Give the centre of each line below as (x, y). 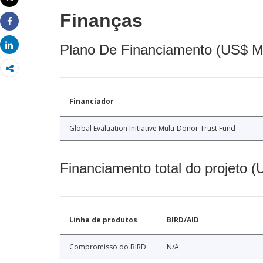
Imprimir (25, 8)
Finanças (101, 20)
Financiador (92, 101)
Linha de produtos (103, 220)
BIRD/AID (183, 220)
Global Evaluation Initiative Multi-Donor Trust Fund (152, 128)
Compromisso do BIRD (108, 247)
